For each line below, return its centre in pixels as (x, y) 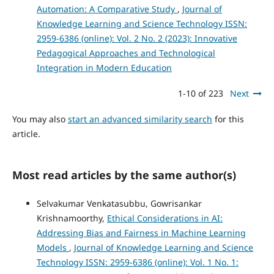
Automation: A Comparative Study (107, 9)
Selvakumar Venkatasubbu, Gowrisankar (119, 204)
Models (53, 248)
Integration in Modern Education (104, 68)
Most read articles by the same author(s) (124, 175)
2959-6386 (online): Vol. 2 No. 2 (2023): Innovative (137, 39)
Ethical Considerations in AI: (165, 218)
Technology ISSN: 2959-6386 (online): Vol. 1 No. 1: (137, 262)
